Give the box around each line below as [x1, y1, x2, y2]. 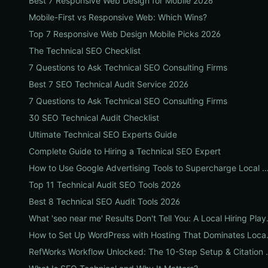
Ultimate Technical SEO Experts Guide [29, 129, 177, 139]
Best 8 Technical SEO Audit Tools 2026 [29, 196, 180, 206]
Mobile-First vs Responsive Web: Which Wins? [29, 12, 207, 22]
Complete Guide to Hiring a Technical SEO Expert [29, 146, 221, 156]
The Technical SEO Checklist [29, 45, 141, 56]
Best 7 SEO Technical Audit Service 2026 [29, 79, 188, 89]
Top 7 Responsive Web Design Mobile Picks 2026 [29, 29, 221, 39]
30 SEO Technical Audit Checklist [29, 112, 159, 123]
